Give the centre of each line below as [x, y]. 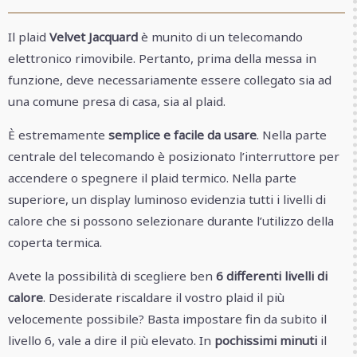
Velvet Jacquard [94, 36]
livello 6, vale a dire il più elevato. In [111, 341]
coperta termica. [55, 243]
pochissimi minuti [266, 341]
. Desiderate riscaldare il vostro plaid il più [164, 298]
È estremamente [58, 135]
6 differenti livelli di [272, 276]
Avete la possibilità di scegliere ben [112, 276]
